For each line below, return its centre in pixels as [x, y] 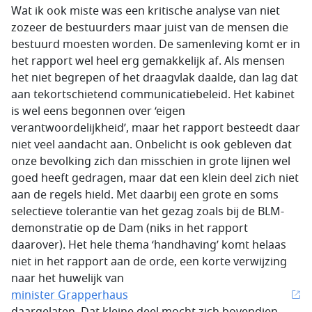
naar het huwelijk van [68, 279]
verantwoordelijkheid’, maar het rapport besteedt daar [156, 128]
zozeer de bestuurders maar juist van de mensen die [150, 28]
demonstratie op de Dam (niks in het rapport [130, 228]
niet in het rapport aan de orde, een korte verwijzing [149, 262]
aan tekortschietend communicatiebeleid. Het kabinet [153, 95]
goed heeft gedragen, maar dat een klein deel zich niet [155, 178]
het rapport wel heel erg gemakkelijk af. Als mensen [148, 61]
